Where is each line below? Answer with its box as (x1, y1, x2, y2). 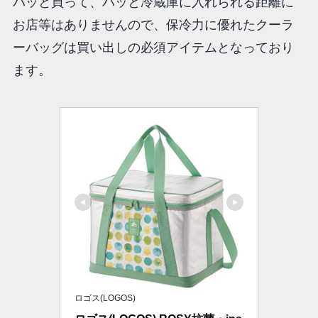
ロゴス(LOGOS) (75, 292, 136, 303)
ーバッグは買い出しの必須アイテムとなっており (12, 40, 294, 55)
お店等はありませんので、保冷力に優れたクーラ (12, 17, 294, 32)
